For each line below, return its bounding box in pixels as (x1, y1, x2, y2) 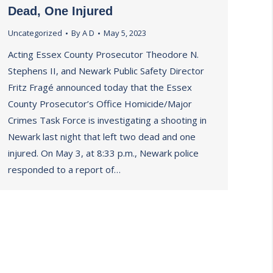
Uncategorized (8, 27, 62, 38)
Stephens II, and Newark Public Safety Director (8, 65, 204, 77)
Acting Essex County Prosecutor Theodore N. (8, 48, 199, 60)
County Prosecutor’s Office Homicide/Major (8, 97, 192, 110)
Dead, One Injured (8, 4, 113, 18)
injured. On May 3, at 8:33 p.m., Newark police (8, 147, 199, 159)
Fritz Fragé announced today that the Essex (8, 81, 192, 93)
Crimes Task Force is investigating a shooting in (8, 114, 207, 126)
